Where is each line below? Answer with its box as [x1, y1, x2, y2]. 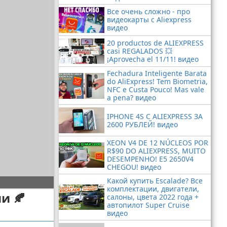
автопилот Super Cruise [107, 200, 190, 210]
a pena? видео [107, 93, 156, 103]
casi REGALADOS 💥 [107, 46, 172, 56]
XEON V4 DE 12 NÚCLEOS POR [107, 137, 208, 147]
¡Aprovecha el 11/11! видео [107, 54, 199, 64]
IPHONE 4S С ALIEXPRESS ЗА [107, 111, 203, 121]
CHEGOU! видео [107, 162, 161, 172]
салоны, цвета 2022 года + [107, 192, 199, 202]
